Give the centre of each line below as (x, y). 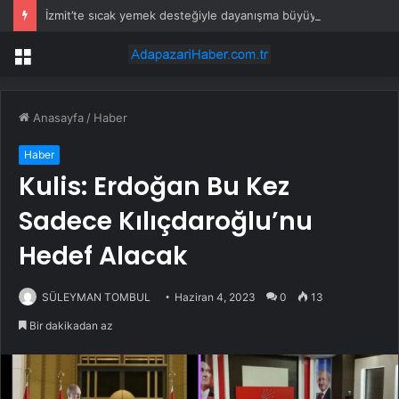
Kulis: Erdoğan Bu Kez (154, 187)
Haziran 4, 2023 (215, 297)
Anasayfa (57, 118)
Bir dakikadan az (70, 326)
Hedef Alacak (103, 256)
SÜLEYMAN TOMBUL (96, 297)
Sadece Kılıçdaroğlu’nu (166, 222)
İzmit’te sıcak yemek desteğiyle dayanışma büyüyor (187, 15)
